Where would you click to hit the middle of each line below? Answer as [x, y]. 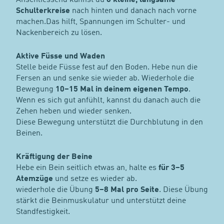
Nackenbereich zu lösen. [59, 33]
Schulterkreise [43, 11]
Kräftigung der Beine [54, 157]
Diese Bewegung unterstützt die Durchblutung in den [109, 123]
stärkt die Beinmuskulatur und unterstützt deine [101, 201]
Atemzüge [34, 179]
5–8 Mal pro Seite [127, 190]
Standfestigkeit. [43, 212]
